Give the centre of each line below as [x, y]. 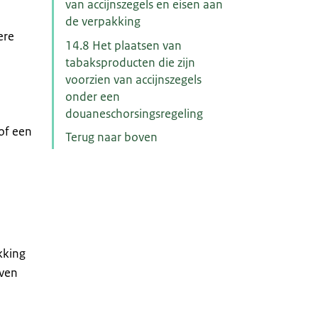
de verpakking [103, 21]
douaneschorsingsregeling [134, 113]
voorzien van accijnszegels [133, 79]
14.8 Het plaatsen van [123, 45]
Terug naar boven [111, 137]
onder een [92, 96]
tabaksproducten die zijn [130, 62]
